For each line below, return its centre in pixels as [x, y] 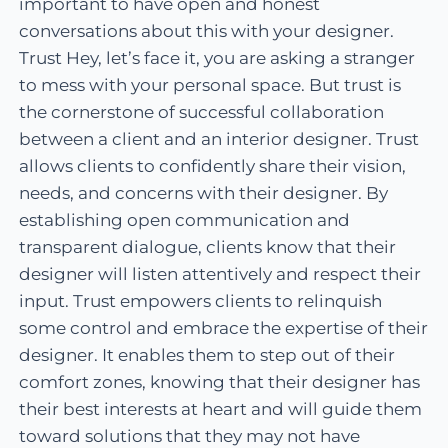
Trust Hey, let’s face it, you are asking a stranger [217, 58]
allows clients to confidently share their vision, [213, 166]
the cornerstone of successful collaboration [202, 112]
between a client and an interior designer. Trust [219, 139]
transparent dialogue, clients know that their [208, 247]
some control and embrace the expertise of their [224, 328]
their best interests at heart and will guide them [221, 409]
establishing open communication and [185, 220]
